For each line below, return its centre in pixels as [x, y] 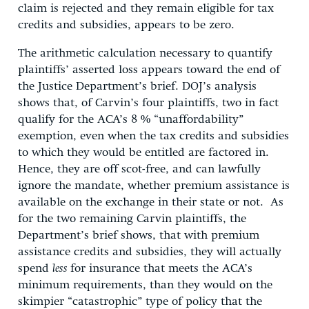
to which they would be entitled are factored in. [145, 152]
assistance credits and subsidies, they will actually [150, 252]
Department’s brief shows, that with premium [139, 235]
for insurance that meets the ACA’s [161, 268]
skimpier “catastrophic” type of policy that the [140, 301]
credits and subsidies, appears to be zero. [128, 25]
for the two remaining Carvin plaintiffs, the [132, 219]
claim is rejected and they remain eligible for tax [146, 8]
